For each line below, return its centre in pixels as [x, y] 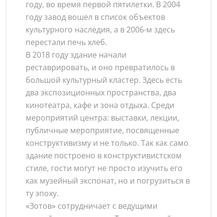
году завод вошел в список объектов [95, 17]
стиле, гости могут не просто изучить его [104, 168]
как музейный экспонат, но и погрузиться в [108, 181]
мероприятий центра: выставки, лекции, [102, 118]
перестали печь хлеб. [66, 42]
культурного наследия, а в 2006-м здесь [100, 30]
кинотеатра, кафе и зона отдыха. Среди [100, 105]
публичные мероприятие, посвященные [102, 130]
